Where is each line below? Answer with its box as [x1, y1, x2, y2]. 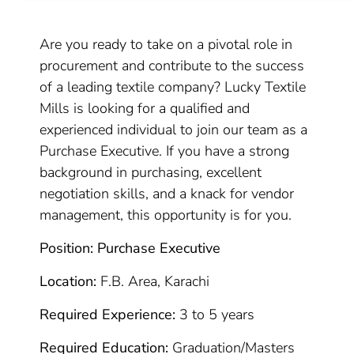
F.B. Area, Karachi [96, 272, 210, 291]
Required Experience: [40, 305, 176, 324]
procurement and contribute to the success [40, 56, 305, 75]
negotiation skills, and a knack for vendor [40, 184, 295, 203]
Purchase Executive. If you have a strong [40, 141, 290, 160]
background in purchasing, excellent [40, 163, 262, 182]
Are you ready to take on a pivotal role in [40, 35, 293, 54]
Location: [40, 272, 97, 291]
